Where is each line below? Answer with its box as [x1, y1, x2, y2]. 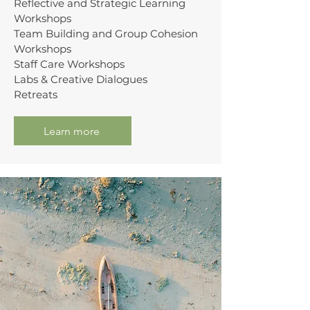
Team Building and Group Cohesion [14, 27, 198, 40]
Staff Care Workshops [14, 57, 125, 71]
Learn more [43, 124, 100, 138]
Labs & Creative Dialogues [14, 73, 147, 86]
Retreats [14, 88, 57, 101]
